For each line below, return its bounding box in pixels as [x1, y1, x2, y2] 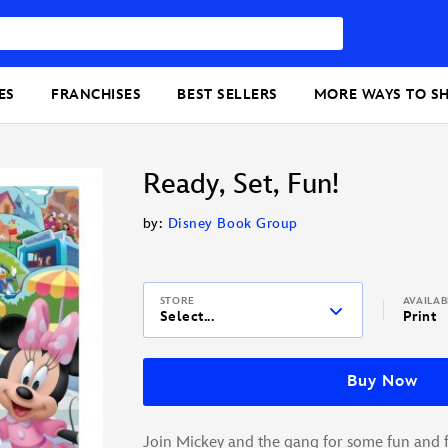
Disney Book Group [167, 215, 298, 233]
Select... [159, 308, 215, 326]
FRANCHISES [51, 86, 142, 104]
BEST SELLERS [177, 86, 278, 104]
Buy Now [347, 372, 418, 392]
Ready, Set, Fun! [142, 168, 339, 202]
